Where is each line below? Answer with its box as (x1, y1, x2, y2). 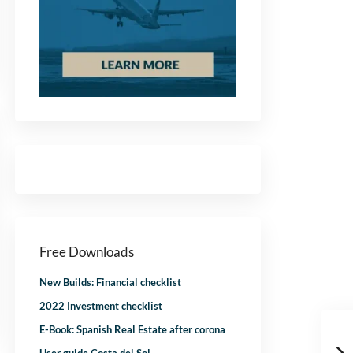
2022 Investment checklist (39, 299, 162, 313)
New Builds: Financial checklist (39, 276, 181, 289)
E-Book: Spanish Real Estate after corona (39, 323, 225, 336)
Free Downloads (39, 243, 134, 261)
